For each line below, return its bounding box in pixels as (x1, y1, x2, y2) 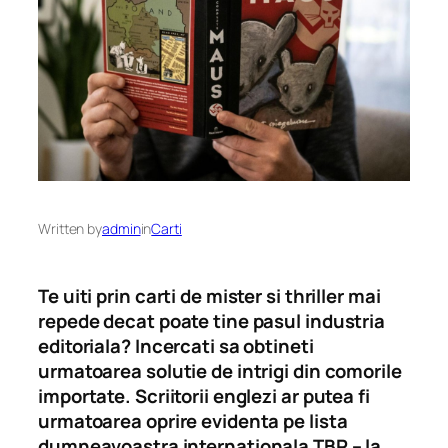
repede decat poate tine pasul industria (38, 307, 386, 334)
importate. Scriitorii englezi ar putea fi (38, 382, 370, 409)
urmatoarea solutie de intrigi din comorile (38, 357, 402, 384)
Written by (38, 219, 102, 239)
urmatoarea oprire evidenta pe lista (38, 407, 348, 434)
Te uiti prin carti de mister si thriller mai (38, 282, 381, 309)
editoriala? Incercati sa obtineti (38, 332, 314, 359)
